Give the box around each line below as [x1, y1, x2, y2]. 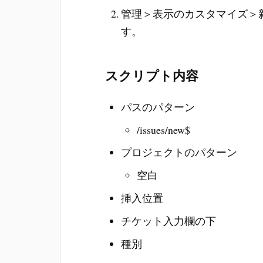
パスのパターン [120, 99, 195, 114]
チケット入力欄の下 [120, 214, 216, 228]
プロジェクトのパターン [120, 145, 237, 160]
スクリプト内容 [105, 68, 199, 83]
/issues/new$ [136, 122, 190, 137]
